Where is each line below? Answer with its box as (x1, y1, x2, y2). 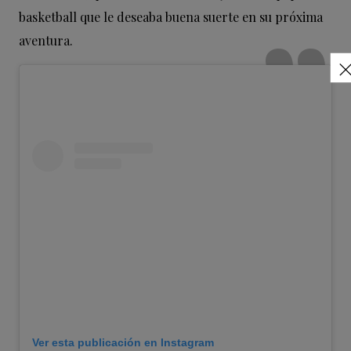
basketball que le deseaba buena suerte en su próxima (19, 8, 323, 25)
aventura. (19, 31, 73, 49)
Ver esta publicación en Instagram (32, 335, 214, 349)
